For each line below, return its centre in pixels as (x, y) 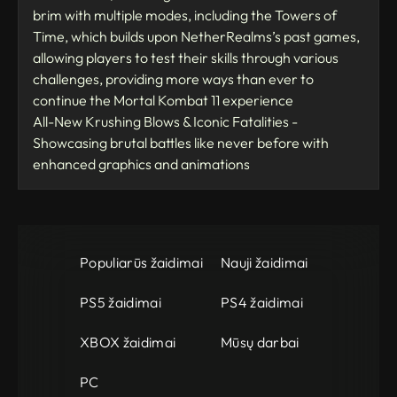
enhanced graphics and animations (141, 164)
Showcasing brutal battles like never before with (181, 143)
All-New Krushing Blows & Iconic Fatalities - (165, 122)
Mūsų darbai (260, 342)
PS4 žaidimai (262, 303)
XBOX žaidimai (128, 342)
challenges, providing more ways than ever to (173, 79)
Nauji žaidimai (265, 263)
